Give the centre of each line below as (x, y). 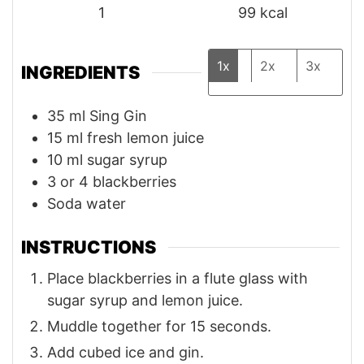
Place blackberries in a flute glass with (178, 278)
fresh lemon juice (145, 138)
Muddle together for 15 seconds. (159, 326)
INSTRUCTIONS (89, 247)
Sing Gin (118, 116)
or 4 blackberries (118, 182)
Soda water (87, 204)
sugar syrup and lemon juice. (145, 300)
